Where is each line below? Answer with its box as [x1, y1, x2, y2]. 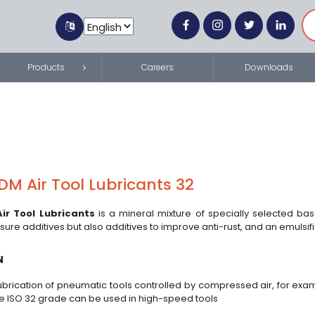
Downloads [244, 61, 293, 73]
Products [27, 61, 65, 73]
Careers [141, 61, 174, 73]
